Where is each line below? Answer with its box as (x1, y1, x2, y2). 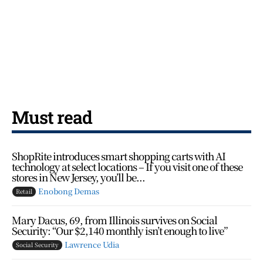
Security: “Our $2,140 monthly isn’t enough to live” (12, 222, 227, 238)
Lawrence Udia (65, 238, 119, 250)
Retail (16, 186, 32, 195)
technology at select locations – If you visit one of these (12, 159, 242, 174)
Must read (12, 105, 92, 129)
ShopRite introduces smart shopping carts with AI (12, 148, 225, 163)
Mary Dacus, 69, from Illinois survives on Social (12, 212, 217, 227)
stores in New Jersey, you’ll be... (12, 169, 145, 184)
